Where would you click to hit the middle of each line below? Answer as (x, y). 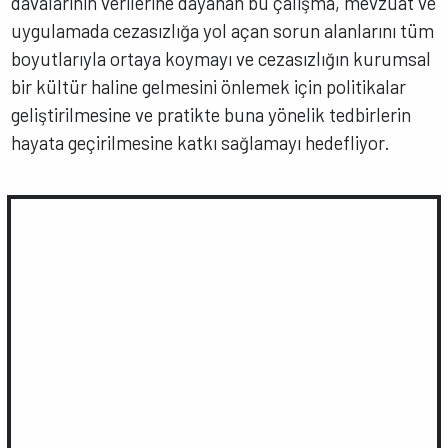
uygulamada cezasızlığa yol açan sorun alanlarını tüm (223, 31)
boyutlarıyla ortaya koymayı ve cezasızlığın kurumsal (221, 59)
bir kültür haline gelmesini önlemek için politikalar (209, 87)
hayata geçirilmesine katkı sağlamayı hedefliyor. (201, 143)
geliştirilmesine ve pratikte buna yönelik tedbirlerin (211, 115)
